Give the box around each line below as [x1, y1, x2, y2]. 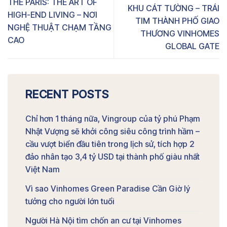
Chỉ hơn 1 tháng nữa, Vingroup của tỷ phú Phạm [25, 113, 200, 124]
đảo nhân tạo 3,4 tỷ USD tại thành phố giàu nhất [25, 152, 200, 162]
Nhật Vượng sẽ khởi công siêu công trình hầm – [25, 126, 200, 137]
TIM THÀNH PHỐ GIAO [135, 16, 219, 26]
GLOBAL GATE [165, 41, 219, 52]
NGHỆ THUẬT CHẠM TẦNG [8, 22, 111, 32]
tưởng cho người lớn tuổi [25, 196, 115, 207]
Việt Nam [25, 164, 60, 175]
